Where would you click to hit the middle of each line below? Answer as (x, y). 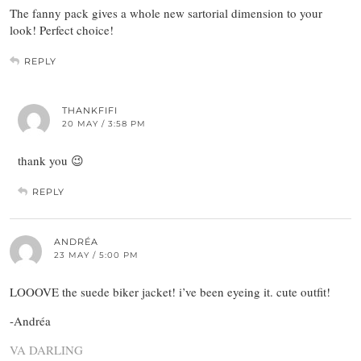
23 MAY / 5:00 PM (96, 255)
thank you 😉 (51, 161)
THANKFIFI (90, 111)
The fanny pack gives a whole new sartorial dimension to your (166, 13)
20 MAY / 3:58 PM (104, 124)
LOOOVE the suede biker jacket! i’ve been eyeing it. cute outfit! (170, 292)
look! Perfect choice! (62, 30)
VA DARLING (46, 350)
